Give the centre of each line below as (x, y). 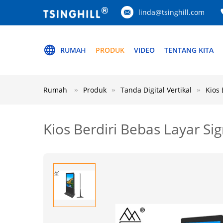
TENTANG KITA (189, 50)
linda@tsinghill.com (171, 12)
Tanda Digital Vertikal (156, 90)
